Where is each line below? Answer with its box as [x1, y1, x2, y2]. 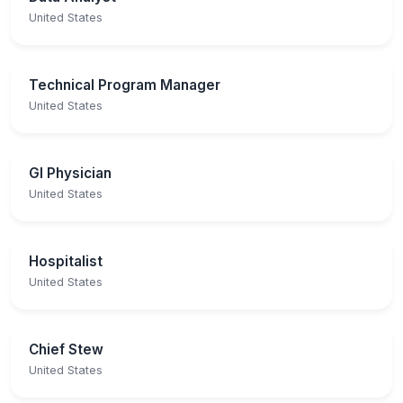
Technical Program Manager [29, 76, 220, 94]
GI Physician [29, 164, 112, 182]
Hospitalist [29, 252, 103, 270]
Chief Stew [29, 340, 103, 358]
